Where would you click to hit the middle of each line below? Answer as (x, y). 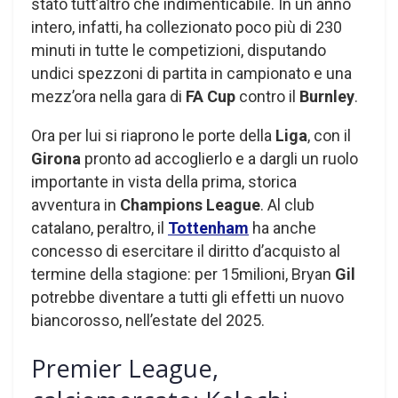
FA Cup (211, 97)
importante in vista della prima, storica (164, 182)
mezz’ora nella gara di (108, 97)
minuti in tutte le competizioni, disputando (179, 51)
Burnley (327, 97)
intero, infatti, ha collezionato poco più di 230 (187, 28)
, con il (329, 136)
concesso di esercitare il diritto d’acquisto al (186, 251)
